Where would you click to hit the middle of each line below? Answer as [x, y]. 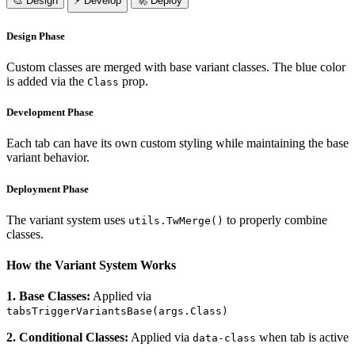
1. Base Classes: [48, 296]
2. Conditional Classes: [67, 338]
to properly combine [275, 219]
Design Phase [36, 36]
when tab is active [302, 338]
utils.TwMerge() [176, 220]
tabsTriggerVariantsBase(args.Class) [117, 311]
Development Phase [50, 113]
